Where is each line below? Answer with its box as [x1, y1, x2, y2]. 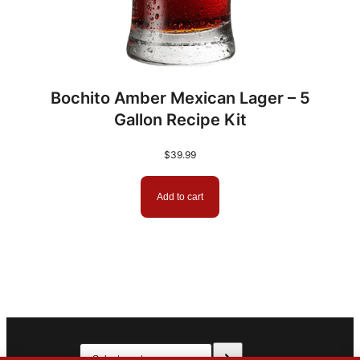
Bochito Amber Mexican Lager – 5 [50, 88, 310, 108]
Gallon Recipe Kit [113, 109, 247, 129]
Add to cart [157, 190, 203, 202]
